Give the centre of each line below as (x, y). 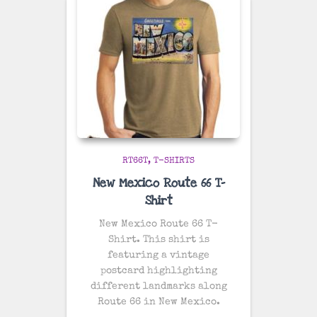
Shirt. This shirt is (158, 240)
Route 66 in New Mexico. (158, 302)
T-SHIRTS (174, 161)
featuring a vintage (158, 255)
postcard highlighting (158, 271)
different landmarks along (158, 286)
